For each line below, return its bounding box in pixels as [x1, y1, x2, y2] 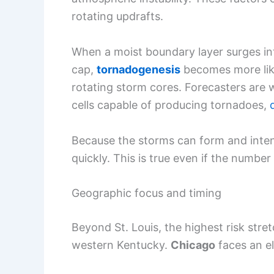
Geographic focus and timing [72, 187, 221, 200]
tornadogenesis [97, 62, 180, 76]
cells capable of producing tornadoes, [72, 98, 270, 111]
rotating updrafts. [72, 9, 163, 23]
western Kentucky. [72, 239, 171, 252]
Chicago [171, 239, 215, 252]
